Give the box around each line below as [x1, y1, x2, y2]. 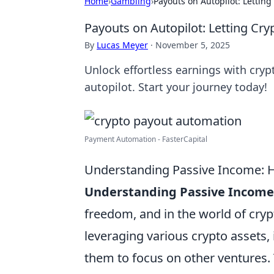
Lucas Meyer [97, 39, 148, 51]
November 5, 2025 [155, 39, 230, 51]
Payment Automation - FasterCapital [84, 134, 207, 144]
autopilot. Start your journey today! [84, 80, 267, 94]
